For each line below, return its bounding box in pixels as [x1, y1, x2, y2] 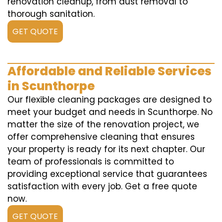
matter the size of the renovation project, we [7, 118, 199, 130]
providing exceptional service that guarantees [7, 168, 207, 180]
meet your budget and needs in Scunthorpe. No [7, 106, 213, 118]
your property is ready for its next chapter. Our [7, 143, 205, 155]
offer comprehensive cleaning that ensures [7, 131, 195, 143]
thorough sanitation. [7, 8, 95, 20]
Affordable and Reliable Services [7, 63, 212, 79]
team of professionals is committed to [7, 156, 174, 167]
